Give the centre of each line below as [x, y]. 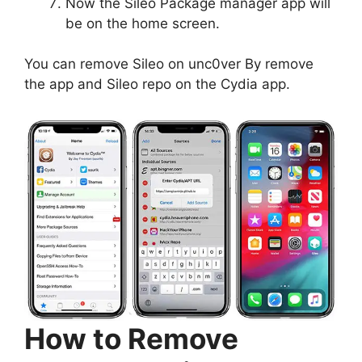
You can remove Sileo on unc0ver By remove [169, 64]
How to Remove [131, 338]
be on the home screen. [145, 23]
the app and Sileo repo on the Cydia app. [159, 84]
